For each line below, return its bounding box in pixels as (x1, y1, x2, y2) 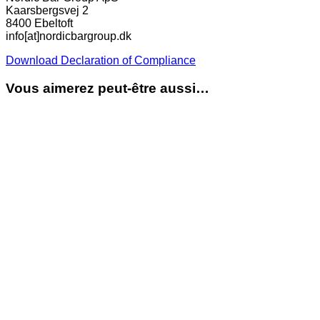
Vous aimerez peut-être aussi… (6, 80, 209, 96)
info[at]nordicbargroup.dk (6, 29, 131, 42)
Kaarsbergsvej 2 (6, 4, 89, 16)
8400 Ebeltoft (6, 16, 73, 29)
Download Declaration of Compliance (6, 54, 196, 66)
